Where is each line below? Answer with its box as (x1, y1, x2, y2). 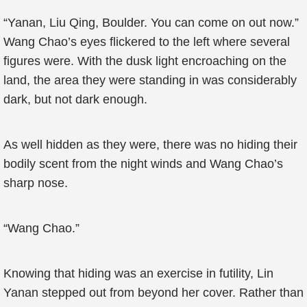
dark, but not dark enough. (3, 93, 147, 106)
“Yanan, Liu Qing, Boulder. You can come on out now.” (3, 16, 299, 29)
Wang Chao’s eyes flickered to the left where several (3, 35, 290, 49)
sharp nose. (3, 176, 68, 190)
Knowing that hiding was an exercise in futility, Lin (3, 267, 273, 280)
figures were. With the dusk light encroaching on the (3, 54, 286, 68)
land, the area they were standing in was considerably (3, 73, 297, 87)
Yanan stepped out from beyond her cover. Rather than (3, 286, 304, 299)
